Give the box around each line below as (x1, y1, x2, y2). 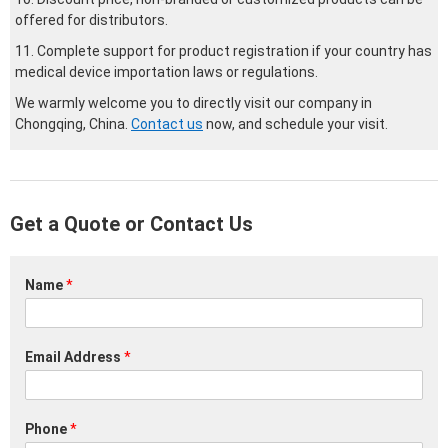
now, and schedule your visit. (203, 116, 388, 133)
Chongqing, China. (15, 116, 131, 133)
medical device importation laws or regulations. (15, 64, 318, 81)
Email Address (25, 349, 124, 366)
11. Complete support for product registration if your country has (15, 43, 432, 60)
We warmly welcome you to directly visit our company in (15, 95, 372, 112)
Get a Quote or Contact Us (10, 212, 253, 237)
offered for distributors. (15, 12, 168, 29)
